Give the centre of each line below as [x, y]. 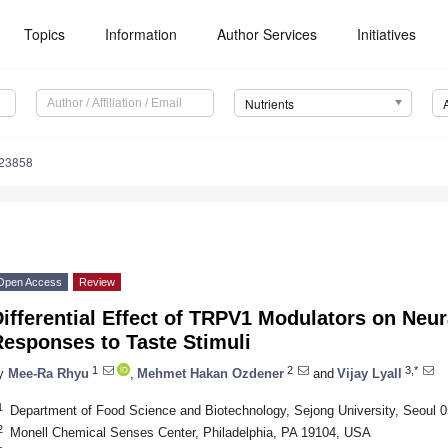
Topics [45, 34]
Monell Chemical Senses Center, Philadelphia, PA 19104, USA [190, 432]
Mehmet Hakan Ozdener [210, 373]
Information [141, 34]
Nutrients [269, 104]
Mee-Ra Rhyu [48, 373]
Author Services [267, 34]
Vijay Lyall [369, 373]
